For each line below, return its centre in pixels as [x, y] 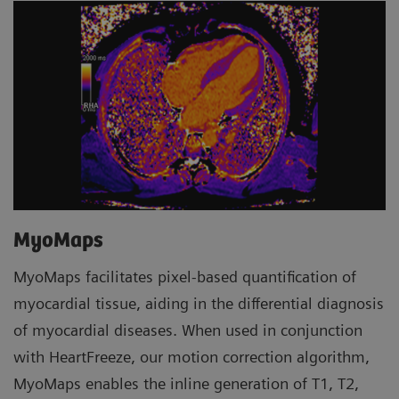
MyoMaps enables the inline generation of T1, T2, [186, 384]
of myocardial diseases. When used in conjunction [188, 330]
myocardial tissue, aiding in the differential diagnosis [199, 304]
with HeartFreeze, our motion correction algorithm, [191, 357]
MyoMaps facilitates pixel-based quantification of [185, 277]
